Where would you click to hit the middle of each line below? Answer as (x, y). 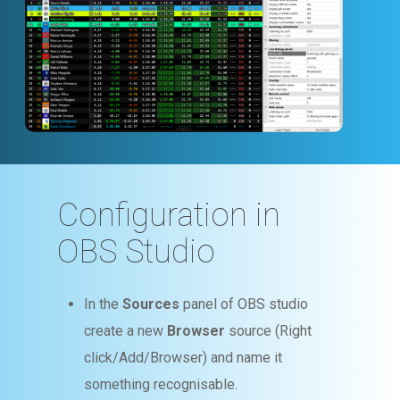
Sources (153, 304)
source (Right (271, 331)
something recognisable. (161, 385)
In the (104, 304)
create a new (126, 331)
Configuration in (169, 215)
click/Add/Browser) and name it (183, 358)
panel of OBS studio (246, 304)
